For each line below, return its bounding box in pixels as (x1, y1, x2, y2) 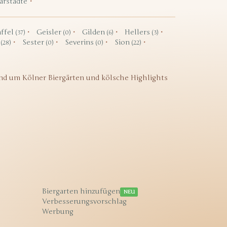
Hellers (124, 28, 152, 36)
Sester (22, 38, 46, 47)
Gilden (82, 28, 107, 36)
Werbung (42, 207, 74, 216)
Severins (64, 38, 96, 47)
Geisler (36, 28, 63, 36)
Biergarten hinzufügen (42, 187, 121, 196)
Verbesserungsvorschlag (42, 197, 127, 206)
